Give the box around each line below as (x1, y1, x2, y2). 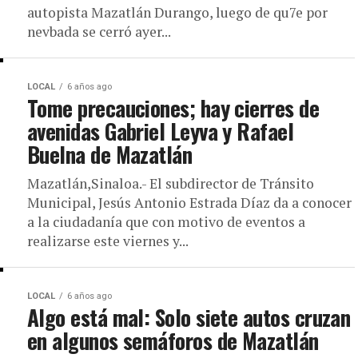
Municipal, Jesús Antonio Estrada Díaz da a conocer (27, 193, 352, 212)
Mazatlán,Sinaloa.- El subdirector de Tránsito (27, 174, 314, 193)
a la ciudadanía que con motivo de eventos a (27, 213, 305, 231)
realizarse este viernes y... (27, 232, 189, 250)
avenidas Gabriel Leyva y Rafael (27, 115, 294, 147)
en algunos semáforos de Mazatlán (27, 324, 319, 356)
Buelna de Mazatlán (27, 138, 193, 170)
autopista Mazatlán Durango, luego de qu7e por (27, 3, 328, 22)
